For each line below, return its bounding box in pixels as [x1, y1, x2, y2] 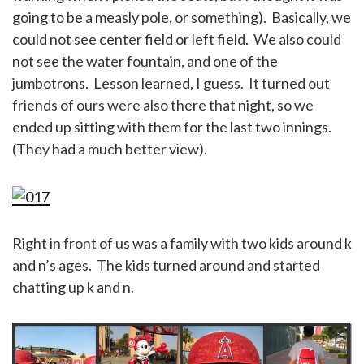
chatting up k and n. [12, 277, 134, 296]
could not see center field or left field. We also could [12, 29, 341, 48]
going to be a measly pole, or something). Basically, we [12, 7, 351, 26]
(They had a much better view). [12, 139, 210, 158]
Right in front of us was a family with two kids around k [12, 233, 352, 252]
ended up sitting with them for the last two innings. [12, 117, 334, 136]
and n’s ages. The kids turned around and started [12, 255, 320, 274]
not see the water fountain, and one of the [12, 51, 278, 70]
